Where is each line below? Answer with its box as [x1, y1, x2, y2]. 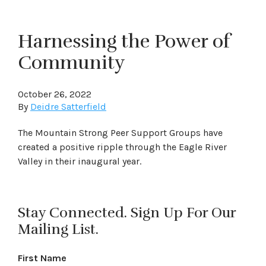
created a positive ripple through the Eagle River [18, 141, 227, 153]
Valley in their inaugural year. [18, 156, 141, 167]
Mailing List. [18, 220, 99, 238]
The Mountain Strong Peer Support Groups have [18, 127, 223, 138]
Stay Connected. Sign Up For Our [18, 204, 236, 221]
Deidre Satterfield [30, 101, 106, 112]
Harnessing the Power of [18, 30, 230, 53]
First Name [18, 252, 66, 264]
